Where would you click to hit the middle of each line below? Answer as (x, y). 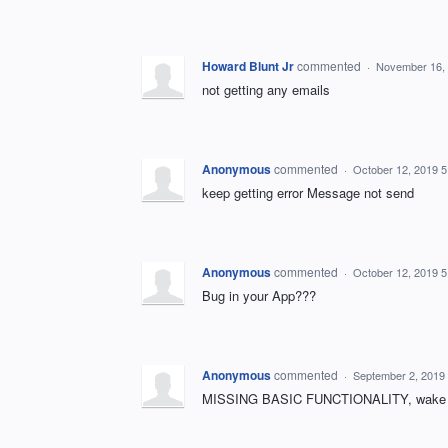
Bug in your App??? (259, 296)
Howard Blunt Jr (248, 66)
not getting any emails (266, 90)
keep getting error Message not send (308, 193)
